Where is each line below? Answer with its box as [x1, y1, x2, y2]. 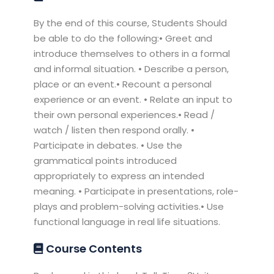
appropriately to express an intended [34, 169, 205, 182]
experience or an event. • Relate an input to [34, 92, 233, 106]
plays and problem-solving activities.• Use [34, 199, 224, 213]
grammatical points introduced [34, 154, 177, 167]
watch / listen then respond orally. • [34, 123, 195, 136]
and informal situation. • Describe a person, [34, 62, 229, 75]
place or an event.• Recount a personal [34, 77, 212, 91]
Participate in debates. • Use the [34, 138, 183, 152]
